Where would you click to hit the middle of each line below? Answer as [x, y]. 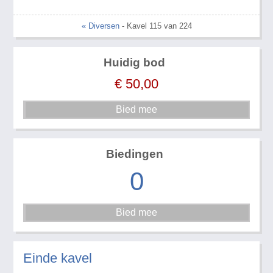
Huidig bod [135, 63]
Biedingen [134, 154]
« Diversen [100, 26]
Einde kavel [58, 258]
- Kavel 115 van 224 [155, 26]
